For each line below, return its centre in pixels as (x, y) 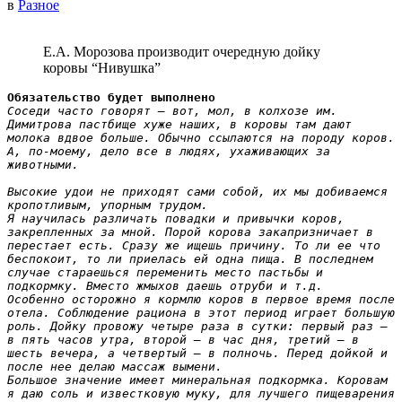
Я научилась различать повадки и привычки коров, (176, 219)
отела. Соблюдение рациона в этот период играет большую (201, 313)
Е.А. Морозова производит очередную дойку (182, 52)
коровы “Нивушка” (102, 68)
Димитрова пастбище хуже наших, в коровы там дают (179, 125)
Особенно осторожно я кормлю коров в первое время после (201, 300)
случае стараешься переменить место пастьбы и (165, 273)
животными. (43, 165)
